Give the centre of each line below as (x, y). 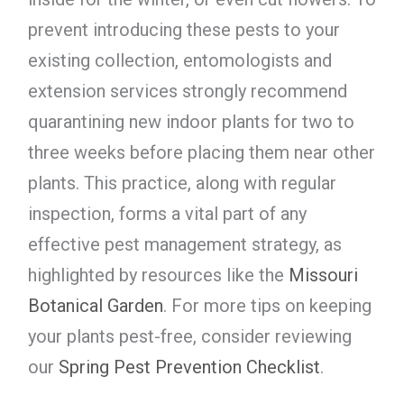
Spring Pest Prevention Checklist (189, 367)
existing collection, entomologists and (179, 60)
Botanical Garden (95, 305)
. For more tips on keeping (267, 305)
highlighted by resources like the (158, 275)
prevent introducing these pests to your (184, 29)
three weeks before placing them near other (201, 152)
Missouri (323, 275)
